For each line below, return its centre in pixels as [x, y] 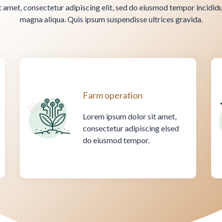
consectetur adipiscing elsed [131, 128]
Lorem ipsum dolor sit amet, [129, 116]
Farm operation [112, 95]
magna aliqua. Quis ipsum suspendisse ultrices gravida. [111, 19]
